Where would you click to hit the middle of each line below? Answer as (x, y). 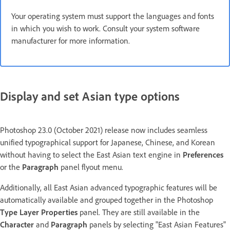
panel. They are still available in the (139, 212)
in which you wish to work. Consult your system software (106, 28)
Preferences (203, 155)
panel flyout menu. (93, 167)
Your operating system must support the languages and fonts (113, 16)
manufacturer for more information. (71, 41)
